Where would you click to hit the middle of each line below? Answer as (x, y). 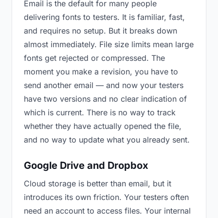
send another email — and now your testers (104, 85)
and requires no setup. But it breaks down (100, 31)
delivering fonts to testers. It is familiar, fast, (104, 17)
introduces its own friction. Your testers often (106, 197)
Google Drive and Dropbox (86, 165)
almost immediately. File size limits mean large (109, 44)
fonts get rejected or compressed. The (94, 58)
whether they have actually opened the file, (103, 126)
